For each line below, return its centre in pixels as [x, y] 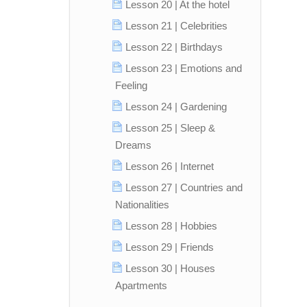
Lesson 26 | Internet [170, 166]
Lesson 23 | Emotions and [184, 68]
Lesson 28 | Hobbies [171, 226]
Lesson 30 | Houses [170, 268]
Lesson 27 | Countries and [184, 187]
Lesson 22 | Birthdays [174, 47]
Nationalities [142, 205]
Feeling [131, 85]
